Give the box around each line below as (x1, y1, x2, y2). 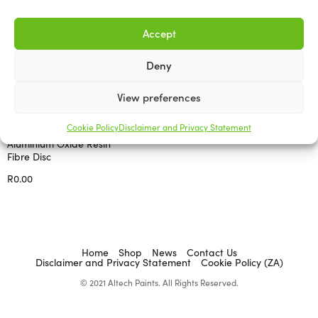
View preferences (117, 89, 201, 104)
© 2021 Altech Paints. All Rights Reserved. (79, 275, 238, 288)
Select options (7, 187, 71, 202)
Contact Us (186, 244, 237, 259)
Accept (142, 26, 176, 40)
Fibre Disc (7, 148, 51, 163)
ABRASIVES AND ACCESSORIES (7, 119, 127, 129)
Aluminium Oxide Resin (7, 136, 111, 150)
